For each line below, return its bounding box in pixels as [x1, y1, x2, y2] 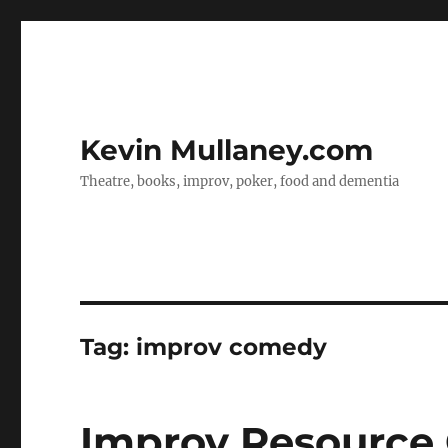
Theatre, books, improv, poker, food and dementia [80, 173, 400, 190]
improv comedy [136, 333, 328, 361]
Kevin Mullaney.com [80, 133, 374, 167]
